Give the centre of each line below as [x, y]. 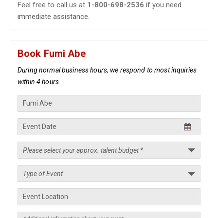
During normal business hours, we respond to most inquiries [107, 70]
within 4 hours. [39, 82]
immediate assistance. [54, 17]
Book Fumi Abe [52, 54]
